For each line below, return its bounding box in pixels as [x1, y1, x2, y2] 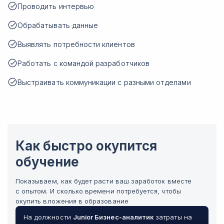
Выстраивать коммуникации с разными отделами [17, 78, 191, 86]
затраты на [153, 213, 192, 221]
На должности [23, 213, 73, 221]
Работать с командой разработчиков [17, 59, 149, 67]
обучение [15, 154, 79, 169]
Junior [72, 213, 93, 221]
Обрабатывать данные [17, 21, 98, 29]
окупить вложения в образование [15, 197, 128, 205]
